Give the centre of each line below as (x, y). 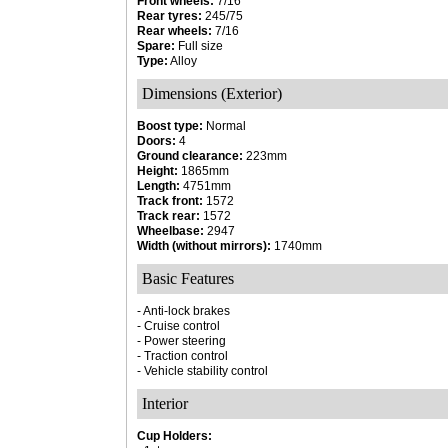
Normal (224, 126)
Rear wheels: (174, 31)
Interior (165, 403)
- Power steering (181, 341)
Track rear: (168, 216)
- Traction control (182, 356)
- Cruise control (178, 326)
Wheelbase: (170, 231)
